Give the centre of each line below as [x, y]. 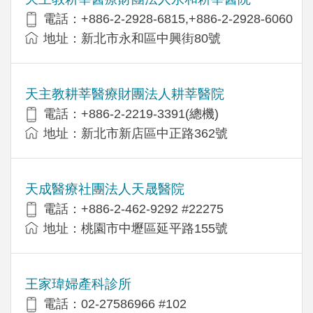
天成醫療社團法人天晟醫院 [105, 189]
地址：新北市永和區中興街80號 [132, 38]
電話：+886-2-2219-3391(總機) [131, 114]
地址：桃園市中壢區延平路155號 [136, 228]
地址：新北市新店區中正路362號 [136, 133]
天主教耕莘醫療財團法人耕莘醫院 [125, 94]
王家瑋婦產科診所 [78, 284]
